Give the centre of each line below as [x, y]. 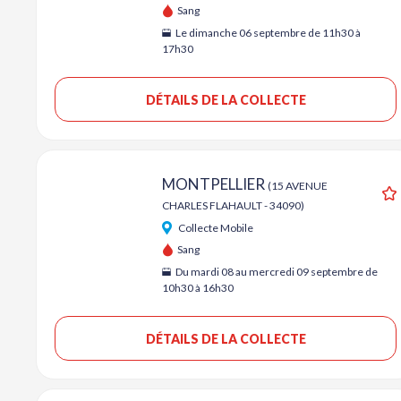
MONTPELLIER [215, 184]
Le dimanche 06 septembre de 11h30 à [267, 33]
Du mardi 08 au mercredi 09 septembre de [276, 272]
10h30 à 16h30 [198, 288]
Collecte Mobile [215, 228]
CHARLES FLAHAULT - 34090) [233, 205]
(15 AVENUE [298, 186]
